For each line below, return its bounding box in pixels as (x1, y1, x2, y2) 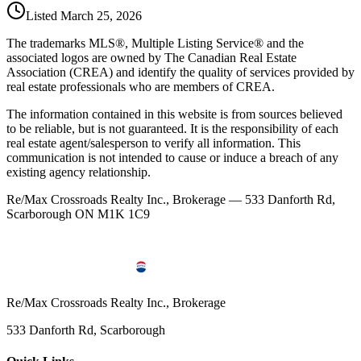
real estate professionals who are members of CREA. (6, 79, 275, 93)
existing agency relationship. (6, 164, 151, 179)
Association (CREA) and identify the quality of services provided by (6, 64, 355, 79)
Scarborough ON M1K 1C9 (6, 206, 150, 221)
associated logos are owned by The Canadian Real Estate (6, 50, 297, 64)
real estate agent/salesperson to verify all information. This (6, 135, 301, 150)
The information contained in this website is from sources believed (6, 106, 342, 121)
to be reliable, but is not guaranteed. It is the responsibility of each (6, 121, 338, 135)
